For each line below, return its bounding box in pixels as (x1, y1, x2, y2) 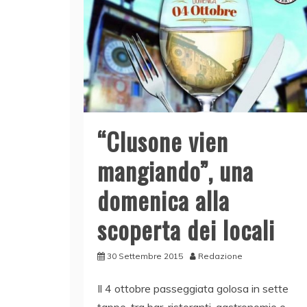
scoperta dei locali (97, 211, 275, 248)
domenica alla (97, 182, 230, 219)
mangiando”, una (97, 152, 254, 189)
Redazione (198, 251, 243, 262)
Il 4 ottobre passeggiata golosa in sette (97, 282, 288, 296)
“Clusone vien (97, 123, 228, 160)
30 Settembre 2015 (107, 251, 183, 262)
